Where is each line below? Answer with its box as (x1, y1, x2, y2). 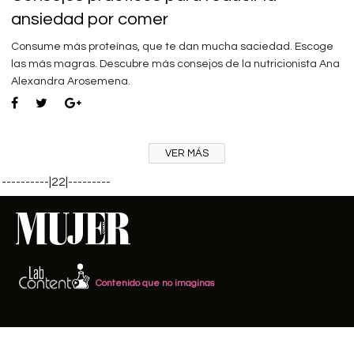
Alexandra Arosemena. (11, 76, 130, 88)
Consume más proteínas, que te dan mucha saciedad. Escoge (11, 41, 333, 53)
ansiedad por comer (11, 10, 168, 29)
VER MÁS (164, 148, 209, 160)
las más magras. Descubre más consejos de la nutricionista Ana (11, 58, 340, 70)
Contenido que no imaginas (96, 277, 215, 288)
